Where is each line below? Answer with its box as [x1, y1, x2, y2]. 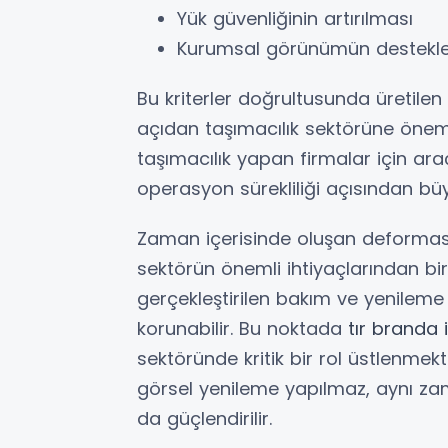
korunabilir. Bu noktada [137, 315, 348, 341]
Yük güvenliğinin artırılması [177, 5, 413, 31]
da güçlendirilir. [137, 405, 272, 431]
